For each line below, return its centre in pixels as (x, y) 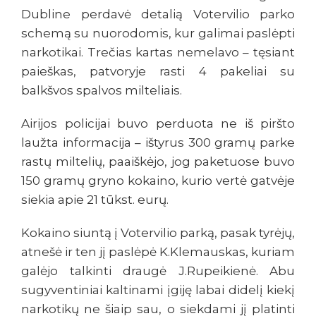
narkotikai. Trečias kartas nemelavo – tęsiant (158, 53)
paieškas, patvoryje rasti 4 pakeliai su (158, 72)
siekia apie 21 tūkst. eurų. (95, 200)
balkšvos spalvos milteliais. (102, 91)
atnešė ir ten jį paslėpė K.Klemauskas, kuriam (158, 252)
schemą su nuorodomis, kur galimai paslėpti (158, 34)
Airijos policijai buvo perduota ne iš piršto (158, 124)
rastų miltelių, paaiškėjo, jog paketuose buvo (158, 162)
